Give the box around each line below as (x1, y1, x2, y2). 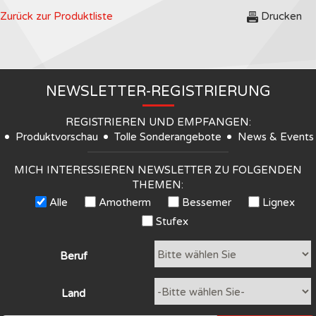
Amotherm (99, 196, 151, 209)
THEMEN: (133, 178, 183, 192)
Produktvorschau (16, 130, 98, 144)
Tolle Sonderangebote (114, 130, 221, 144)
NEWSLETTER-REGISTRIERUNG (45, 83, 271, 101)
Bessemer (182, 196, 231, 209)
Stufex (156, 215, 188, 229)
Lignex (262, 196, 295, 209)
